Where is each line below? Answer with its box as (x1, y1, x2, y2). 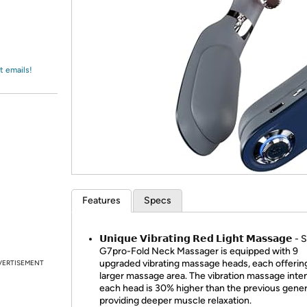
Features (82, 195, 121, 206)
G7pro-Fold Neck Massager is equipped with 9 (99, 245, 298, 257)
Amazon (26, 17, 62, 29)
